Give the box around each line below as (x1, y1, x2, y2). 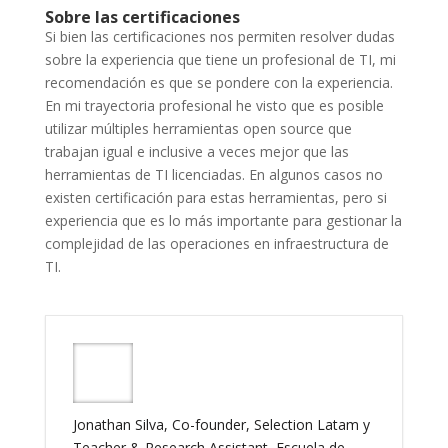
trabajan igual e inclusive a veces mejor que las (44, 141, 349, 161)
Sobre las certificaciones (44, 5, 240, 28)
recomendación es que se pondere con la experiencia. (44, 72, 393, 92)
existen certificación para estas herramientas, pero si (44, 187, 387, 207)
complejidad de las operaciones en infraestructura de (44, 233, 389, 253)
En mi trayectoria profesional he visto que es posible (44, 95, 384, 115)
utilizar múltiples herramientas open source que (44, 118, 352, 138)
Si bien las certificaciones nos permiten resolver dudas (44, 26, 395, 46)
